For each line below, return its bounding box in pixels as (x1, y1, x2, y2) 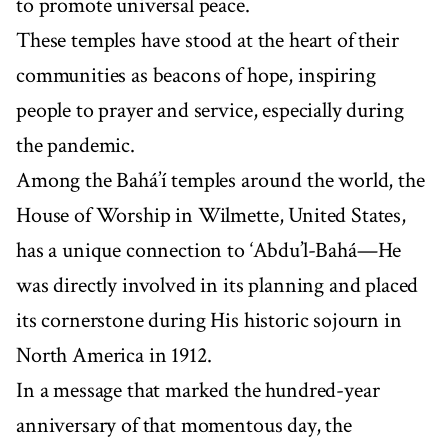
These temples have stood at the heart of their (16, 26, 399, 56)
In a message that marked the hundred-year (16, 376, 380, 406)
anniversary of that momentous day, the (16, 411, 352, 441)
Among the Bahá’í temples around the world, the (16, 166, 425, 196)
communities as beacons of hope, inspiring (16, 61, 376, 91)
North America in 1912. (16, 341, 212, 371)
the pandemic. (16, 131, 135, 161)
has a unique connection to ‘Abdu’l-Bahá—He (16, 236, 402, 266)
